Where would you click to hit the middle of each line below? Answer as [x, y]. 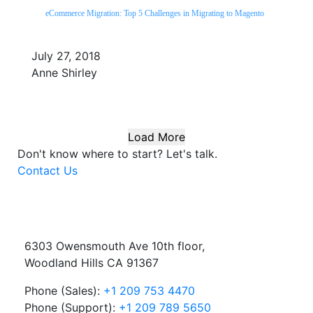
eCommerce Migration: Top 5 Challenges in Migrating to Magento [155, 13]
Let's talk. [192, 153]
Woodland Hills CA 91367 [92, 262]
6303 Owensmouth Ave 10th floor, [115, 246]
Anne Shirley [64, 72]
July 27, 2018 [66, 56]
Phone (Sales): [64, 290]
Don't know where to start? [92, 153]
